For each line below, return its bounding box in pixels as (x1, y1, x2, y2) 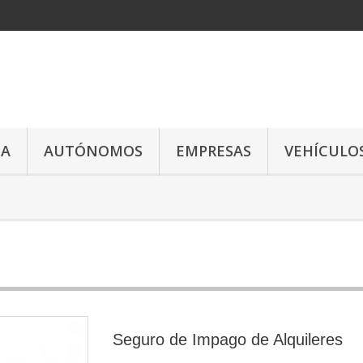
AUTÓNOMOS (44, 141, 143, 160)
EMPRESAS (176, 141, 251, 160)
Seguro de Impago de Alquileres (113, 331, 343, 348)
